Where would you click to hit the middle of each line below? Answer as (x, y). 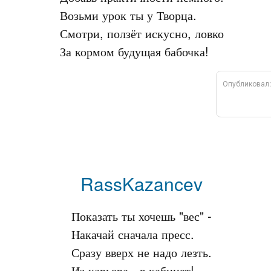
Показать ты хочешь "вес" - (142, 216)
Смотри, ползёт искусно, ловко (142, 33)
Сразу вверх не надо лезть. (142, 252)
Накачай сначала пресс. (133, 234)
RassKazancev (142, 184)
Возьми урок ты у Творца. (128, 15)
